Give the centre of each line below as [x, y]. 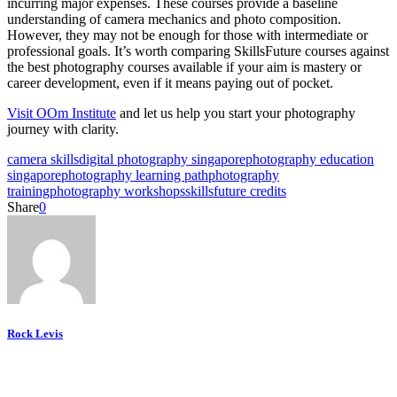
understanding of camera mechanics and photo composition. [174, 19]
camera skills [43, 159]
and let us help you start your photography [236, 113]
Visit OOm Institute [62, 113]
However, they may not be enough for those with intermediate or [187, 35]
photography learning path [135, 175]
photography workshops [117, 191]
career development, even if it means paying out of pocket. [170, 82]
